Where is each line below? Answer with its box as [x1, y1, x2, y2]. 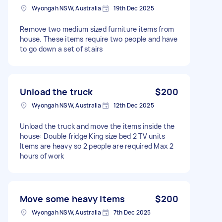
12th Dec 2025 [113, 101, 154, 110]
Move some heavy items [20, 192, 125, 205]
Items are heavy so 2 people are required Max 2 [20, 141, 174, 151]
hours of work [20, 151, 64, 161]
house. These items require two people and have [20, 34, 178, 44]
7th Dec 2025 [113, 208, 151, 217]
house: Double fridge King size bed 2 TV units [20, 131, 166, 141]
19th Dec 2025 [113, 3, 154, 12]
